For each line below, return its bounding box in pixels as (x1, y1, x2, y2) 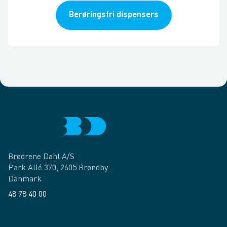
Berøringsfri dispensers (68, 11, 159, 19)
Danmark (8, 175, 42, 183)
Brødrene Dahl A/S (8, 153, 74, 161)
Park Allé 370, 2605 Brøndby (8, 164, 108, 172)
